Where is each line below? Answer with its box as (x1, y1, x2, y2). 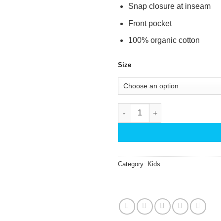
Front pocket (128, 19, 172, 28)
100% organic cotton (128, 36, 200, 45)
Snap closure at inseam (128, 2, 211, 11)
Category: (118, 160, 147, 168)
